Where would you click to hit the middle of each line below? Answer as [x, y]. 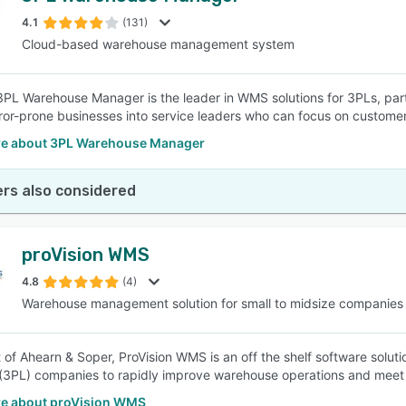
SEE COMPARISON [198, 90]
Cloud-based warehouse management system [158, 44]
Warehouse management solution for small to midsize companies [213, 303]
